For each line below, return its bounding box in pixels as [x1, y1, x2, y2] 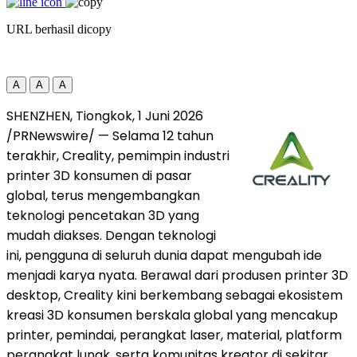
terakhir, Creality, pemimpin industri [6, 146, 229, 165]
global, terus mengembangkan [6, 186, 200, 205]
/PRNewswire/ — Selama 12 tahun [6, 126, 214, 145]
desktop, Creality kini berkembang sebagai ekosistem [6, 285, 343, 304]
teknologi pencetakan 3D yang [6, 206, 199, 225]
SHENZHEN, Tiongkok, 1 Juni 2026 [6, 106, 203, 125]
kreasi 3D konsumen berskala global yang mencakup [6, 305, 338, 324]
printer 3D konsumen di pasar [6, 166, 192, 185]
